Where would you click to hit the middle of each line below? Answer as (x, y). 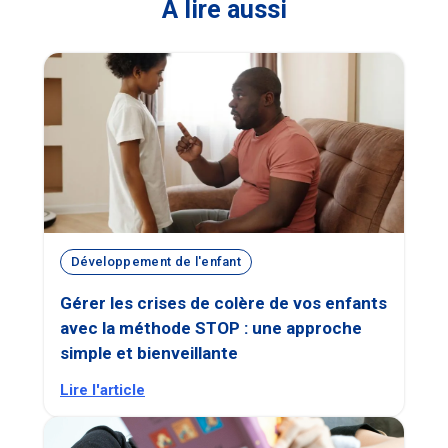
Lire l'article (102, 389)
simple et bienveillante (149, 352)
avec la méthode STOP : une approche (211, 327)
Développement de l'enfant (156, 262)
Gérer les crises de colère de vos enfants (223, 302)
